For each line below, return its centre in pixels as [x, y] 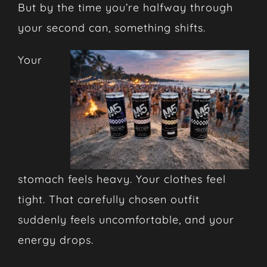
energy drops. [55, 240]
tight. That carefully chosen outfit [108, 199]
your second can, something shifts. [111, 27]
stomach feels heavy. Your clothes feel [122, 179]
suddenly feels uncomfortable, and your [126, 219]
